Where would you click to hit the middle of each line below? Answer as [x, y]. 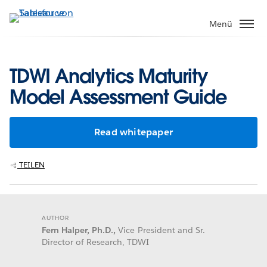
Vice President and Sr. [162, 230]
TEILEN [32, 164]
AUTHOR [55, 218]
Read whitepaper [133, 132]
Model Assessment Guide [118, 97]
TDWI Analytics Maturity [109, 76]
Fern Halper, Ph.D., [79, 230]
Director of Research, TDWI [96, 242]
